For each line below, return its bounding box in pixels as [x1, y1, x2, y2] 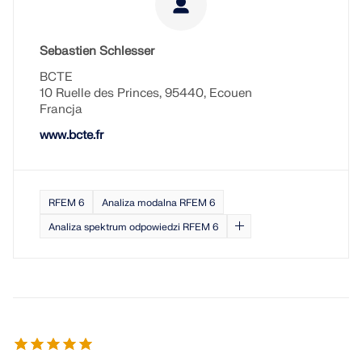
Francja [40, 102, 82, 117]
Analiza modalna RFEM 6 [102, 196, 215, 209]
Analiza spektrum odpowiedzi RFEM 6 [48, 221, 218, 234]
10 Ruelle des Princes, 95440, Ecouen [40, 86, 252, 101]
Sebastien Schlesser [40, 44, 154, 59]
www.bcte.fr [40, 128, 103, 143]
